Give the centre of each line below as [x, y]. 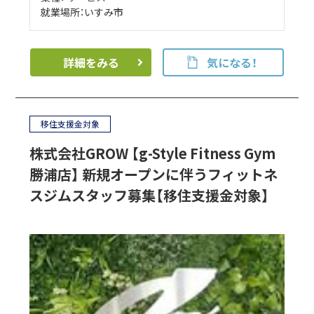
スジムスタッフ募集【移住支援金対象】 [150, 196]
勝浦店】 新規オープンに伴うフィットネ [154, 175]
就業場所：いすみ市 [82, 12]
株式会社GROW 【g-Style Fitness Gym [153, 153]
